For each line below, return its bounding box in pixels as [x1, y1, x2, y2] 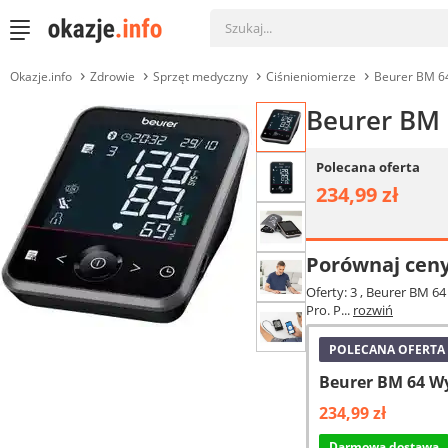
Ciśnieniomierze [266, 68, 356, 85]
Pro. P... [306, 301, 353, 319]
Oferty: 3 [306, 283, 360, 301]
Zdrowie [90, 68, 135, 85]
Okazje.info [10, 68, 72, 85]
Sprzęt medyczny [153, 68, 248, 85]
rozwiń [353, 301, 393, 319]
